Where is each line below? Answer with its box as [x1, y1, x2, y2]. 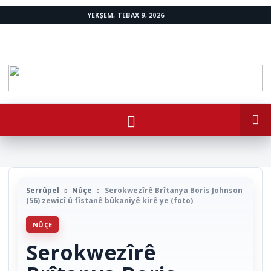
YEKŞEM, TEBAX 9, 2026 [87, 10, 165, 19]
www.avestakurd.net [8, 24, 78, 33]
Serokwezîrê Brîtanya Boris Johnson [105, 185, 243, 195]
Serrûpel [26, 185, 59, 195]
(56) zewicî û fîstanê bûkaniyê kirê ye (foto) [26, 195, 193, 206]
